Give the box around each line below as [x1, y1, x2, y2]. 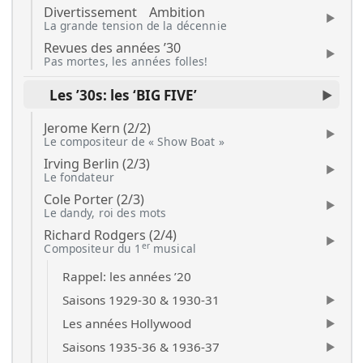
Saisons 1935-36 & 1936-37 [62, 338, 220, 355]
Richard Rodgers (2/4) [44, 226, 177, 244]
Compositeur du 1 [44, 241, 142, 256]
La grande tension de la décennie [44, 17, 227, 33]
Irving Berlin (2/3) [44, 155, 151, 173]
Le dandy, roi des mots [44, 205, 167, 221]
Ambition [148, 2, 205, 21]
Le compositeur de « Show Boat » [44, 134, 224, 150]
